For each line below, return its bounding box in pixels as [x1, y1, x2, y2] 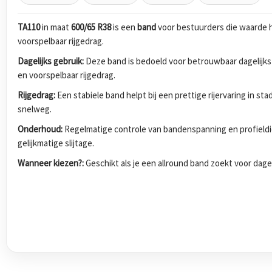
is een [111, 21, 137, 33]
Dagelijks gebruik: [18, 55, 84, 67]
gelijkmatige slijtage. [18, 137, 94, 149]
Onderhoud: [18, 123, 63, 135]
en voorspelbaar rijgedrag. [18, 69, 115, 81]
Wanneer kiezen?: [18, 157, 84, 169]
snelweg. [18, 103, 52, 115]
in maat [40, 21, 71, 33]
